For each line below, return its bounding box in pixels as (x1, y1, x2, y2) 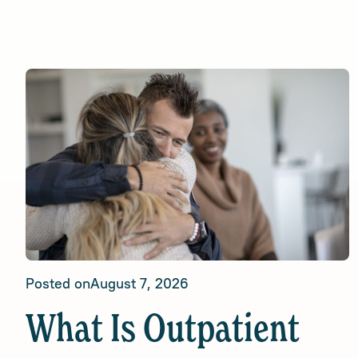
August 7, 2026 (90, 274, 189, 292)
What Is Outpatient (26, 312, 300, 350)
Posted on (26, 274, 90, 292)
